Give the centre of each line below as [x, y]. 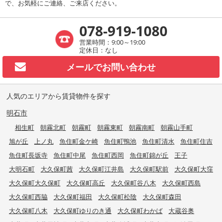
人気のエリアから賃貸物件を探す [58, 96]
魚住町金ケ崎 [79, 141]
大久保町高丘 [86, 183]
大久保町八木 [28, 210]
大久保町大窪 [194, 169]
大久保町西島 [181, 183]
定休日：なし [99, 50]
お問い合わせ [129, 67]
